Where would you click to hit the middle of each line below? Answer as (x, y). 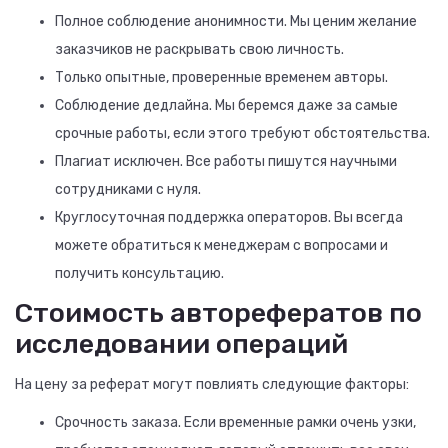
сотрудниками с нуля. (128, 189)
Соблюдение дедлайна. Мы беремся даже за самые (226, 105)
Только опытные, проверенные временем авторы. (221, 77)
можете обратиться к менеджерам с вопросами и (221, 245)
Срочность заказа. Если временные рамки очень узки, (235, 422)
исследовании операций (181, 344)
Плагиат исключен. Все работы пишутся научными (226, 161)
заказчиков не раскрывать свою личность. (199, 49)
